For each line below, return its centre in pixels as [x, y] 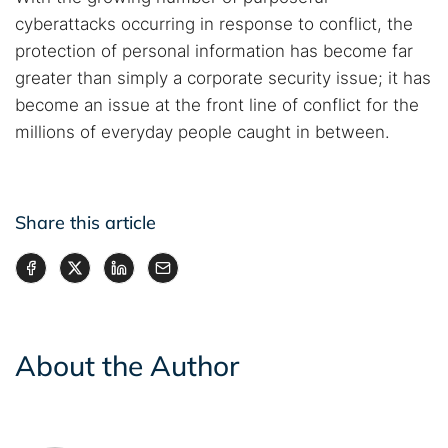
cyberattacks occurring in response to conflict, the [214, 24]
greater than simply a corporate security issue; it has [223, 78]
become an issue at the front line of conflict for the [217, 105]
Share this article [85, 222]
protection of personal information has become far [214, 51]
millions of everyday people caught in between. [202, 132]
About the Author [127, 365]
